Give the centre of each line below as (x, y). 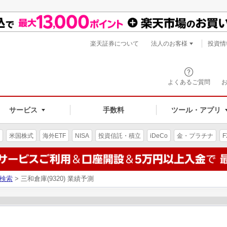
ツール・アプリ (196, 110)
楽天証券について (115, 44)
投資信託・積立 (120, 136)
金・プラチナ (195, 136)
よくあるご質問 (189, 82)
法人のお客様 (169, 44)
